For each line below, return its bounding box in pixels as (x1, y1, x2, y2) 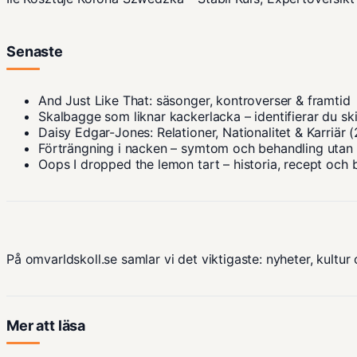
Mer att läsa (6, 317, 86, 335)
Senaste (6, 43, 63, 61)
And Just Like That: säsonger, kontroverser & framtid (38, 92, 351, 109)
